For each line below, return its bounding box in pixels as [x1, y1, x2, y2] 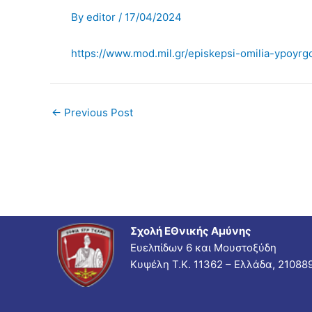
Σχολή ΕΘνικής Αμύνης [130, 224, 251, 237]
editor [86, 10, 118, 24]
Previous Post [61, 106, 133, 120]
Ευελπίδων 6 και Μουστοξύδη [130, 240, 276, 254]
